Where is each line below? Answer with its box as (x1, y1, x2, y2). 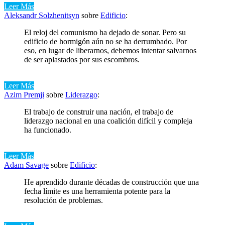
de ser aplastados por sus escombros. (24, 55, 140, 64)
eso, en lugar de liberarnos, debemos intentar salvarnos (24, 46, 196, 55)
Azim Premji (4, 90, 44, 99)
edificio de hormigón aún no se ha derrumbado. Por (24, 37, 187, 46)
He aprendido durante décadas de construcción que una (24, 177, 199, 186)
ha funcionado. (24, 125, 71, 134)
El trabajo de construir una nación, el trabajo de (24, 107, 173, 116)
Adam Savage (4, 160, 49, 169)
